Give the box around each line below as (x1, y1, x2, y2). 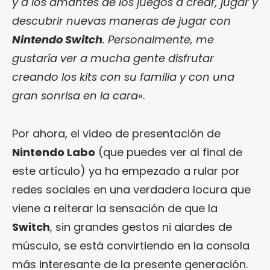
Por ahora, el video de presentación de (12, 125, 221, 141)
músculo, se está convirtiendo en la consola (12, 237, 250, 253)
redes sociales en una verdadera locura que (12, 181, 251, 197)
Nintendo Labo (12, 144, 95, 160)
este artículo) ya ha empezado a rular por (12, 163, 240, 178)
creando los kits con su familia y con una (12, 69, 234, 84)
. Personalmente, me (102, 31, 214, 47)
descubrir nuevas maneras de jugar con (12, 13, 231, 28)
